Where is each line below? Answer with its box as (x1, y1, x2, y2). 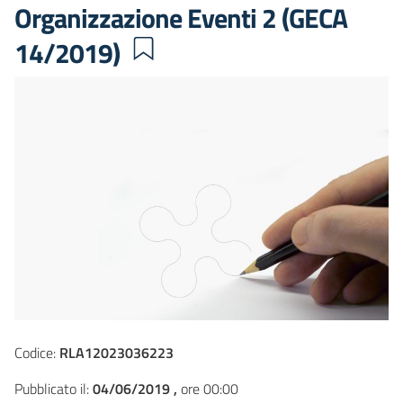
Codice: (14, 342, 59, 364)
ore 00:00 (177, 378, 238, 400)
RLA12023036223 (59, 342, 174, 364)
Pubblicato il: (14, 378, 93, 400)
